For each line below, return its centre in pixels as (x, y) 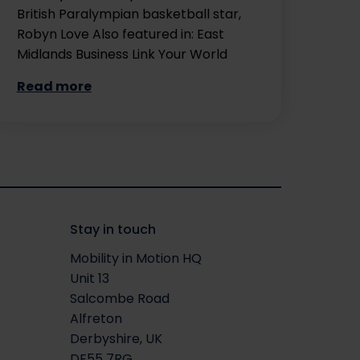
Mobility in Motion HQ (135, 258)
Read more (54, 87)
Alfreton (96, 318)
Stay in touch (112, 230)
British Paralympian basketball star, (129, 14)
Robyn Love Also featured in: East (120, 35)
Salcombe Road (119, 298)
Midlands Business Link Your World (125, 55)
